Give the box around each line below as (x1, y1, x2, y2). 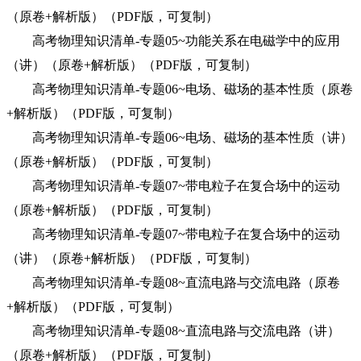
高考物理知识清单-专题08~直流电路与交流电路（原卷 (6, 276, 340, 289)
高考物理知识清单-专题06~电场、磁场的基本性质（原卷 (6, 82, 353, 96)
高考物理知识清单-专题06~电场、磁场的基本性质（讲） (6, 131, 353, 144)
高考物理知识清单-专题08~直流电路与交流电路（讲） (6, 324, 340, 338)
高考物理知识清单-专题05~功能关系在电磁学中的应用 (6, 34, 340, 48)
